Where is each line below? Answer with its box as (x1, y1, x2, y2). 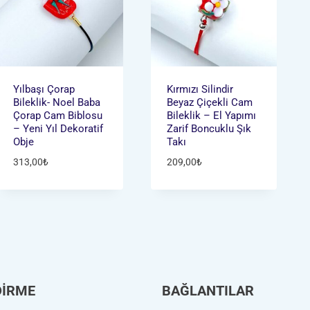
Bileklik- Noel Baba (12, 96, 100, 109)
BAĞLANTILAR (162, 282, 254, 299)
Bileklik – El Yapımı (167, 109, 257, 122)
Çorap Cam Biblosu (12, 109, 102, 122)
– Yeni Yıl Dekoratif (12, 122, 103, 136)
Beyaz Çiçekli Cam (167, 96, 253, 109)
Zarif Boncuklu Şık (167, 122, 252, 136)
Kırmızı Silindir (167, 83, 234, 96)
